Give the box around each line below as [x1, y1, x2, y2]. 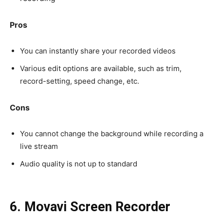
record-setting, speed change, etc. [20, 76, 139, 86]
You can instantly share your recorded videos [20, 46, 176, 56]
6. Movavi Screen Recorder [10, 199, 170, 215]
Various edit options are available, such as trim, [20, 64, 182, 73]
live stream [20, 142, 58, 151]
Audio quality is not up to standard [20, 159, 137, 169]
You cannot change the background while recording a [20, 129, 203, 139]
